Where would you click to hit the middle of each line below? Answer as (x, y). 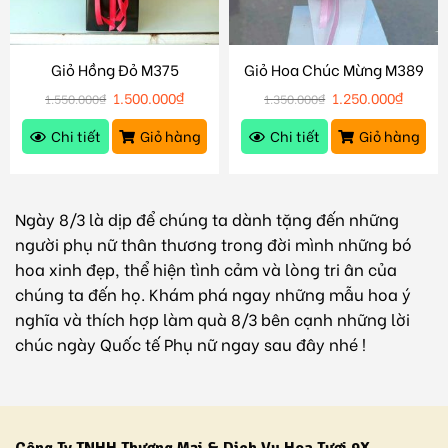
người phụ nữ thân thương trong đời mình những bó (213, 243)
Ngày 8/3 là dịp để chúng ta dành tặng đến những (207, 218)
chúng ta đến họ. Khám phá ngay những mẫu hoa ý (213, 293)
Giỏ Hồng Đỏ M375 (114, 68)
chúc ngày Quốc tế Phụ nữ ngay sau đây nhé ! (190, 343)
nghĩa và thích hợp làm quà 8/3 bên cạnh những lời (212, 318)
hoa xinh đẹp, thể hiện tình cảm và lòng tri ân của (206, 268)
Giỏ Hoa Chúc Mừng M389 (333, 68)
